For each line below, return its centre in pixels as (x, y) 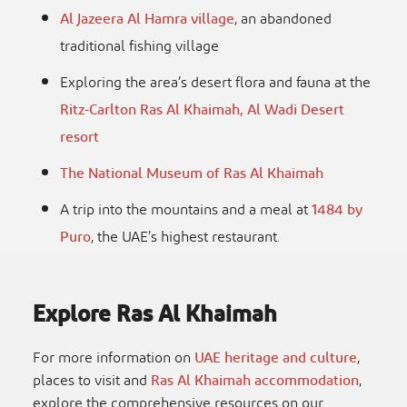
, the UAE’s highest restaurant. (187, 237)
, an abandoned (283, 19)
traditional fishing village (139, 46)
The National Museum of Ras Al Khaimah (192, 174)
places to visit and (92, 381)
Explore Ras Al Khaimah (155, 315)
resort (79, 137)
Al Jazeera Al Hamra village (147, 19)
